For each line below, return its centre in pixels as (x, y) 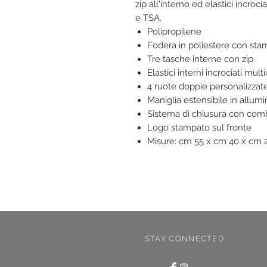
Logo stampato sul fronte (199, 127)
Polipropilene (174, 31)
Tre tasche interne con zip (200, 59)
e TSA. (148, 18)
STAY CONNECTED (184, 238)
